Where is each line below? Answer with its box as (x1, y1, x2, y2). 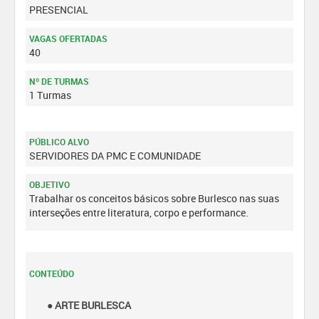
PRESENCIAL (29, 3, 88, 16)
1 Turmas (29, 88, 71, 102)
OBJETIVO (29, 179, 70, 190)
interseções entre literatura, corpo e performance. (29, 206, 249, 219)
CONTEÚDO (29, 268, 74, 279)
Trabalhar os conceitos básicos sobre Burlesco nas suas (29, 192, 279, 205)
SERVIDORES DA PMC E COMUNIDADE (29, 149, 201, 162)
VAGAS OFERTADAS (29, 33, 108, 44)
